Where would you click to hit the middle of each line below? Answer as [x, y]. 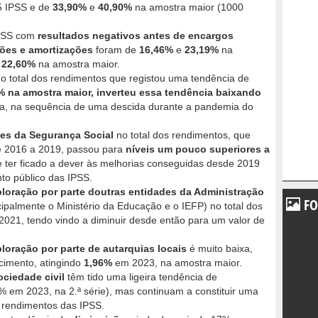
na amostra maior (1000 [188, 7]
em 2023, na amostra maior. [177, 263]
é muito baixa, [221, 249]
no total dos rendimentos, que [182, 135]
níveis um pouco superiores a [196, 149]
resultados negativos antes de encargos [136, 36]
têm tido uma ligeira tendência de [141, 277]
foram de [116, 50]
